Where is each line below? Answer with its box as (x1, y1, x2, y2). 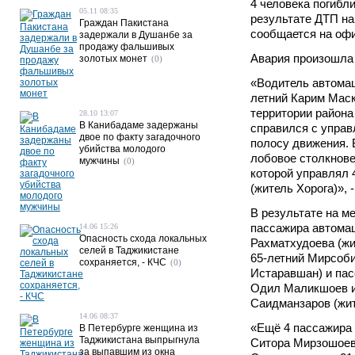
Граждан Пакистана (79, 17, 169, 29)
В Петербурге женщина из (79, 323, 198, 334)
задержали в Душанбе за (79, 29, 193, 40)
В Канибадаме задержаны (79, 120, 198, 131)
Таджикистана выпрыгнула (79, 334, 200, 345)
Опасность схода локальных (79, 233, 207, 244)
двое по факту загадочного (79, 132, 200, 143)
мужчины (79, 155, 120, 166)
